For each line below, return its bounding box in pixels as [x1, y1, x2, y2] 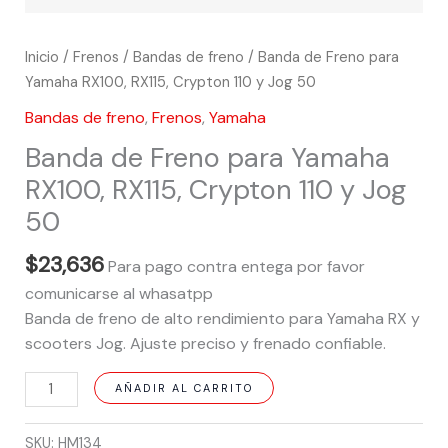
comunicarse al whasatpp [24, 283, 213, 305]
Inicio [24, 47, 59, 68]
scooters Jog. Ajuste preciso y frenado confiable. [24, 333, 386, 355]
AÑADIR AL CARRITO [114, 381, 253, 396]
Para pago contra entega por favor [107, 255, 365, 277]
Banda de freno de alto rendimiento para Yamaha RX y [24, 308, 420, 330]
